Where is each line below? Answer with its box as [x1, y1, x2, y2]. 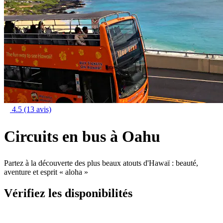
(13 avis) [24, 105, 51, 113]
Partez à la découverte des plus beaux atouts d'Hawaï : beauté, [4, 159, 198, 168]
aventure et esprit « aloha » [4, 168, 88, 177]
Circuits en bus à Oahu [4, 127, 160, 145]
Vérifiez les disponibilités [4, 187, 132, 200]
